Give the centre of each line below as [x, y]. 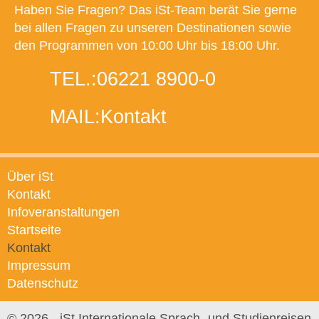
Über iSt [30, 177]
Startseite [34, 230]
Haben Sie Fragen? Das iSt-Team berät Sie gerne [156, 10]
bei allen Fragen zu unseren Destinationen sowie [153, 28]
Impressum [39, 266]
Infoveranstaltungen [63, 213]
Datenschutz [43, 284]
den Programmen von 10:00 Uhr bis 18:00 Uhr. [147, 46]
